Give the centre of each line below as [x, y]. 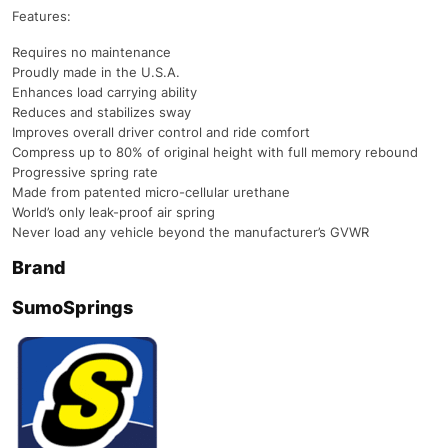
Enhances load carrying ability [104, 91]
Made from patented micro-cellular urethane [151, 191]
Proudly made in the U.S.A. [96, 71]
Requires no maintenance [91, 51]
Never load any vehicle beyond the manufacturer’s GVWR [190, 231]
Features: [41, 15]
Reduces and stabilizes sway [101, 111]
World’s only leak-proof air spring [113, 211]
